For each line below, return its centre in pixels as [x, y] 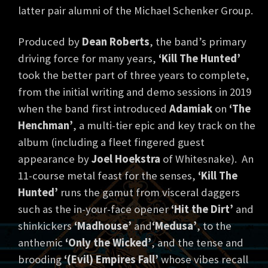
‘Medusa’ [174, 226]
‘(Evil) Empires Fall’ [111, 260]
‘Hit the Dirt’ [202, 209]
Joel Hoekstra [126, 159]
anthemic [42, 243]
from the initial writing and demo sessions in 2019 [135, 92]
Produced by [50, 42]
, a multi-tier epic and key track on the [164, 126]
